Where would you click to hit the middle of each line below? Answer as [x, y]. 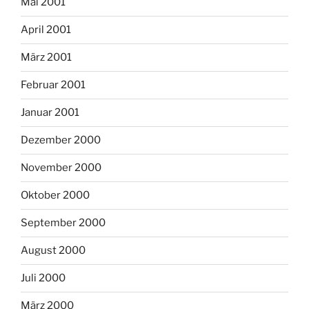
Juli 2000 [43, 278]
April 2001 [46, 30]
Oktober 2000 [55, 196]
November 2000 [61, 168]
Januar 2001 [50, 113]
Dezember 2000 [61, 140]
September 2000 [63, 223]
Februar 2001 [53, 85]
